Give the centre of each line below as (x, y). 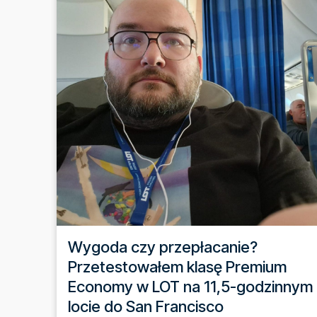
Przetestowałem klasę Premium (177, 266)
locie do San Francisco (146, 306)
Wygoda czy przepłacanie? (163, 247)
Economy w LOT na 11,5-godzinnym (190, 286)
